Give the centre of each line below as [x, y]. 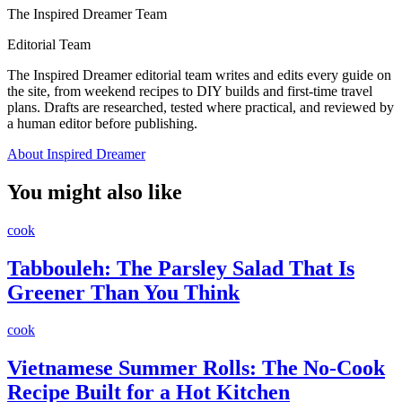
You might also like [95, 192]
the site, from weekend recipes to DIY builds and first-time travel [190, 91]
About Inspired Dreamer [76, 153]
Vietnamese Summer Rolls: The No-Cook [196, 368]
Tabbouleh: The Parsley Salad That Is [181, 268]
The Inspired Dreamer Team [87, 13]
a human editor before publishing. [102, 123]
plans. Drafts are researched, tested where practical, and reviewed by [201, 107]
